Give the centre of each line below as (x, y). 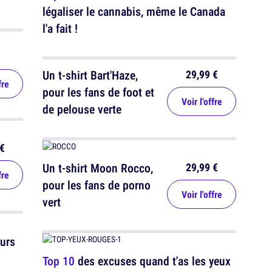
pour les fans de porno (97, 185)
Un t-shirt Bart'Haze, (90, 75)
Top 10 (59, 261)
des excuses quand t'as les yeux (153, 261)
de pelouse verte (82, 109)
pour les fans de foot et (98, 92)
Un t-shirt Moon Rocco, (98, 168)
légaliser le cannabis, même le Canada (134, 12)
